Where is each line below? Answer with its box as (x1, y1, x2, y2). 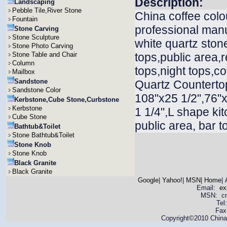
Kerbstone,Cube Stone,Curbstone (14, 96, 119, 103)
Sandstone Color (12, 86, 61, 94)
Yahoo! (162, 176, 182, 184)
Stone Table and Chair (12, 51, 77, 58)
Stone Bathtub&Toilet (12, 131, 74, 139)
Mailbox (12, 68, 35, 75)
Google (137, 176, 159, 184)
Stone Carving (14, 25, 59, 32)
